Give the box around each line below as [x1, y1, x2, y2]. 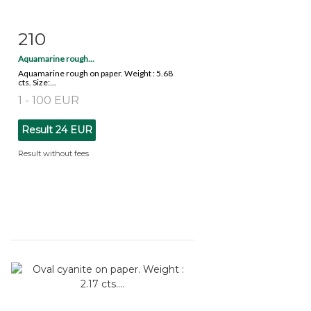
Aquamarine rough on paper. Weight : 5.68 [18, 67, 173, 78]
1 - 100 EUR [18, 93, 79, 107]
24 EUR [56, 123, 92, 136]
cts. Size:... [18, 76, 56, 87]
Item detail [36, 30, 87, 42]
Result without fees [18, 148, 89, 158]
